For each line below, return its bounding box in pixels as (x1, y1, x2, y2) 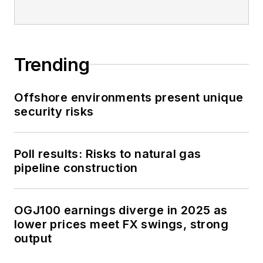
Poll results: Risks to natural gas (14, 146, 201, 161)
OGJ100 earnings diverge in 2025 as (14, 203, 228, 217)
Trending (14, 53, 90, 75)
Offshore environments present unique (14, 90, 244, 104)
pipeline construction (14, 160, 138, 175)
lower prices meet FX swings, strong (14, 217, 228, 231)
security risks (14, 104, 94, 119)
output (14, 231, 52, 245)
